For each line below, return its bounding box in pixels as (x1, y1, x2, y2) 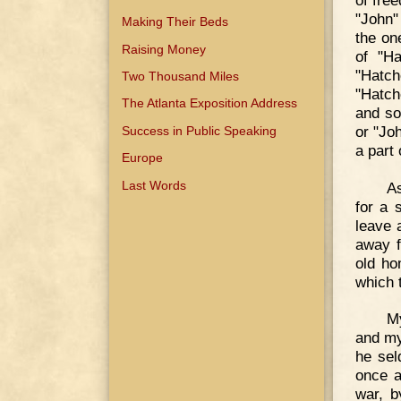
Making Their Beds (122, 14, 229, 30)
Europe (122, 150, 164, 166)
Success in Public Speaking (122, 123, 277, 138)
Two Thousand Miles (122, 69, 240, 84)
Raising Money (122, 41, 207, 56)
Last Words (122, 177, 187, 192)
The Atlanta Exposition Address (122, 96, 298, 111)
